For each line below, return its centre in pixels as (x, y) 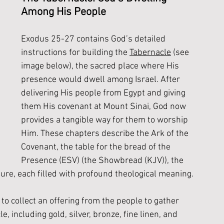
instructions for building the (75, 53)
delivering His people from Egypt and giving (104, 93)
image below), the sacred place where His (101, 66)
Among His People (63, 12)
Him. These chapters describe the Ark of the (106, 134)
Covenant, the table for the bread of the (97, 147)
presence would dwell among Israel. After (101, 80)
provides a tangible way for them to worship (105, 120)
